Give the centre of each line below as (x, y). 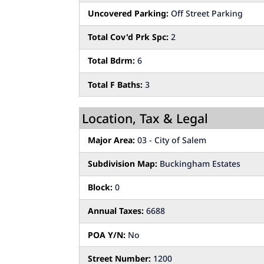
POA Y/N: (107, 235)
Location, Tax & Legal (145, 118)
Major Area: (112, 140)
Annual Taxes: (116, 211)
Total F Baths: (115, 84)
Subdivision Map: (123, 164)
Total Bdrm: (112, 61)
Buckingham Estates (199, 164)
